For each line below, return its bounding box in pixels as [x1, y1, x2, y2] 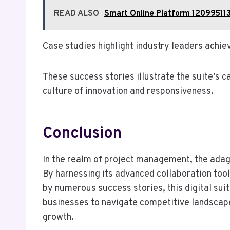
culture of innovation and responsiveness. [43, 85, 214, 98]
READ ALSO [54, 8, 99, 19]
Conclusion [43, 124, 122, 143]
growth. [43, 211, 74, 223]
